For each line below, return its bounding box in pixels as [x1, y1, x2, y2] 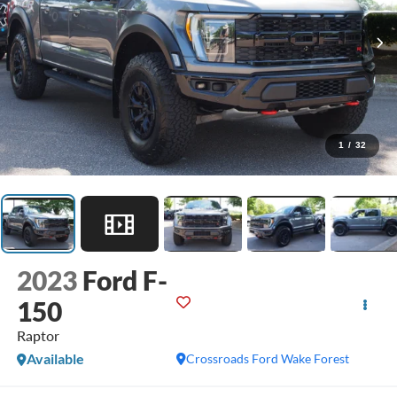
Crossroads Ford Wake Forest [186, 350, 350, 366]
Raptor [16, 326, 59, 344]
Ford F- [82, 263, 167, 296]
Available [26, 349, 84, 367]
